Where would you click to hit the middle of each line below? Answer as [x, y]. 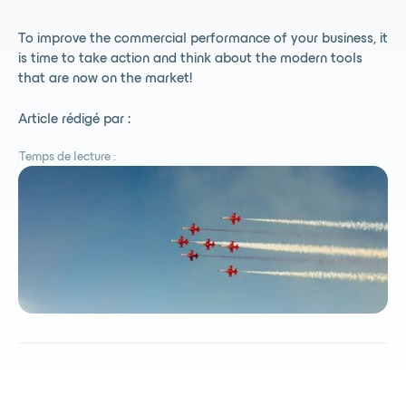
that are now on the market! [105, 79]
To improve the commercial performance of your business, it [203, 39]
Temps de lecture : [69, 157]
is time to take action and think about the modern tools [190, 59]
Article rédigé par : [74, 120]
